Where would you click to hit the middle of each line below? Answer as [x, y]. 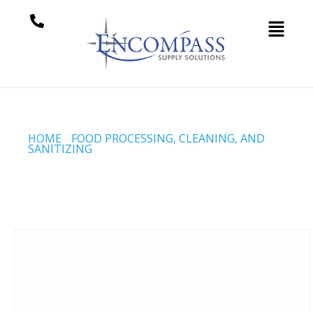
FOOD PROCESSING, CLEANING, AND [168, 138]
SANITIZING [60, 149]
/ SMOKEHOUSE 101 [146, 149]
